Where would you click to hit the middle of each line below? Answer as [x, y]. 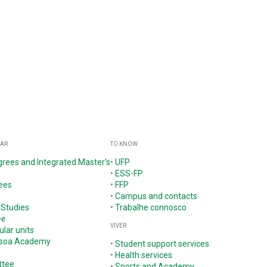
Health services [144, 255]
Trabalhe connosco [151, 208]
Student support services [162, 243]
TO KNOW [124, 144]
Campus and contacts [156, 196]
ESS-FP [129, 174]
